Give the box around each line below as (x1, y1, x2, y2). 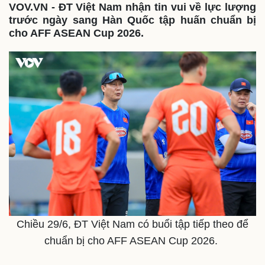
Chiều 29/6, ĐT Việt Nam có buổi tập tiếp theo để (17, 218, 248, 231)
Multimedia (140, 237, 184, 247)
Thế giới (9, 237, 43, 247)
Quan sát (12, 253, 47, 263)
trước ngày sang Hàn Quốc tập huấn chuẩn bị (9, 14, 256, 26)
